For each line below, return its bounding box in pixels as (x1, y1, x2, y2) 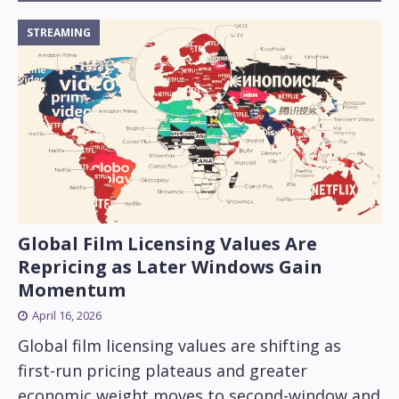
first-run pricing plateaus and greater (18, 360, 307, 382)
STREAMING (27, 25, 91, 41)
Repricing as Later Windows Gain (18, 255, 322, 280)
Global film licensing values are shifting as (18, 335, 341, 357)
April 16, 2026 (32, 307, 102, 324)
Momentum (18, 278, 126, 303)
